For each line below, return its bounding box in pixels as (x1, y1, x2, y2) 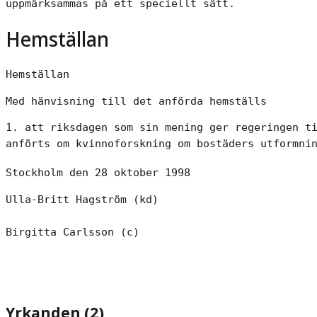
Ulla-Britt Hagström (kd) (6, 192, 158, 205)
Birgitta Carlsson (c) (6, 225, 139, 238)
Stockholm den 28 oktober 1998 (6, 166, 190, 179)
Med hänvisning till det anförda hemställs (6, 94, 267, 107)
